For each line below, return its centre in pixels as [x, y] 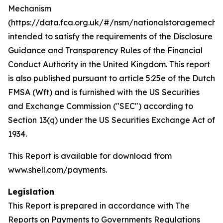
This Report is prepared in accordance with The [99, 206]
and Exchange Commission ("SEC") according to [101, 106]
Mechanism [30, 8]
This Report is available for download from [90, 156]
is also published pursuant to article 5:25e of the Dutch [111, 78]
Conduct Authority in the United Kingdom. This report [109, 64]
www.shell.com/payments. [57, 170]
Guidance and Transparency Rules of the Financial [105, 50]
